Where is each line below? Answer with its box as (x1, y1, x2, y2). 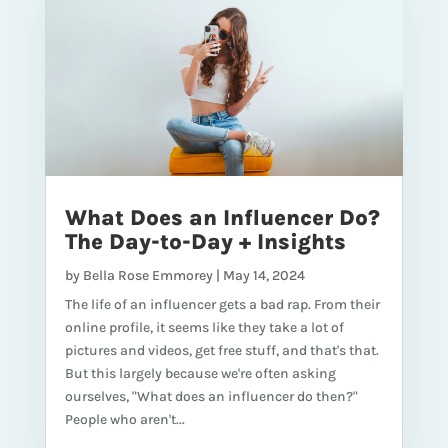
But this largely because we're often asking (64, 365, 336, 383)
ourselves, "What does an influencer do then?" (64, 388, 358, 406)
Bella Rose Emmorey (82, 267, 213, 285)
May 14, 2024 (222, 267, 305, 285)
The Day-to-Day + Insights (64, 229, 346, 256)
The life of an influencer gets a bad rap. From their (64, 296, 380, 314)
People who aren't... (64, 411, 185, 429)
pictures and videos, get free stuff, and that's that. (64, 342, 379, 360)
